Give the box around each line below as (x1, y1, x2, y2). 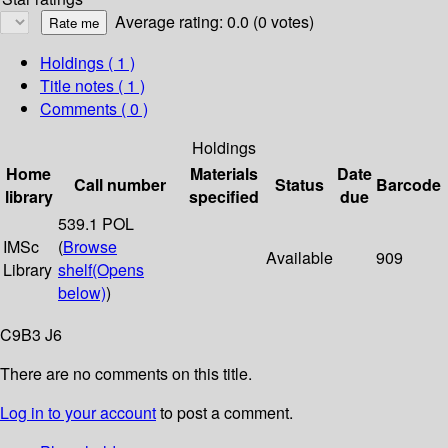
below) (58, 281, 106, 305)
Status (275, 173, 324, 197)
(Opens (92, 258, 144, 282)
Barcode (376, 173, 441, 197)
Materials (190, 162, 258, 186)
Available (266, 246, 333, 270)
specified (189, 185, 259, 209)
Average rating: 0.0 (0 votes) (115, 10, 314, 34)
